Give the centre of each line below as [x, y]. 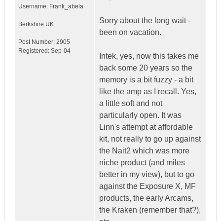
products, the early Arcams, [146, 198]
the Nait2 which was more [144, 151]
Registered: [35, 51]
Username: [34, 7]
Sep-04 [61, 51]
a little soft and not [131, 104]
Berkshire [31, 24]
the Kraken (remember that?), [150, 210]
